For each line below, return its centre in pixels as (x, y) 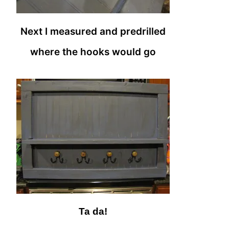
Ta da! (93, 212)
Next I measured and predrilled (93, 31)
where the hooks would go (93, 52)
